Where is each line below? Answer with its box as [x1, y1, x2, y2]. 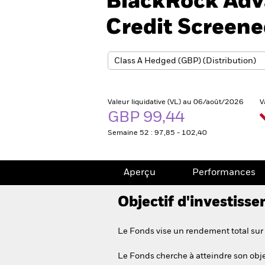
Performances [192, 168, 256, 177]
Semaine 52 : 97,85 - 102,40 [108, 130, 207, 137]
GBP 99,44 [108, 110, 188, 125]
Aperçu [124, 168, 156, 177]
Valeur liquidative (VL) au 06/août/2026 [108, 99, 244, 106]
